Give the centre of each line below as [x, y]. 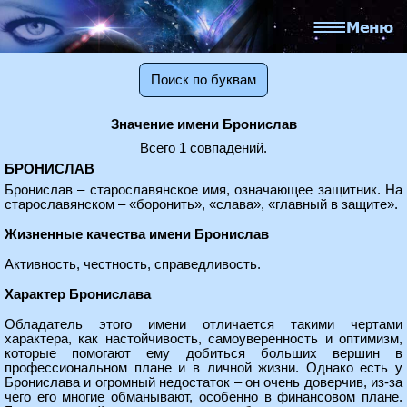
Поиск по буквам [203, 80]
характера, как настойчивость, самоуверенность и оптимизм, [203, 339]
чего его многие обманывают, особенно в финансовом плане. [203, 397]
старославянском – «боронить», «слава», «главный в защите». [201, 204]
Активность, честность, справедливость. [133, 264]
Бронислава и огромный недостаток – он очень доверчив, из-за [203, 382]
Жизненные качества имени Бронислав [137, 234]
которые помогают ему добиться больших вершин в [203, 353]
